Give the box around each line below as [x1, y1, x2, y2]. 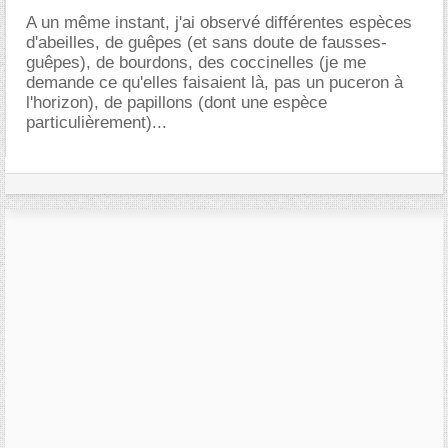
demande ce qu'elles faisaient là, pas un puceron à [26, 73, 403, 92]
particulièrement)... [26, 113, 167, 132]
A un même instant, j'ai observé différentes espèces [26, 13, 412, 32]
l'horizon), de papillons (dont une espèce [26, 93, 327, 112]
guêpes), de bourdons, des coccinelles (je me [26, 53, 366, 72]
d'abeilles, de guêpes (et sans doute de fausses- [26, 33, 387, 52]
